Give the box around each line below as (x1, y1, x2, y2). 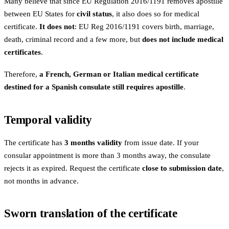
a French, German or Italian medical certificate (39, 70, 199, 79)
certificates (4, 48, 41, 56)
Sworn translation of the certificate (4, 207, 177, 220)
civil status (77, 9, 112, 18)
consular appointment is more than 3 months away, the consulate (4, 151, 211, 159)
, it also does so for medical (112, 9, 199, 18)
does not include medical (142, 35, 223, 43)
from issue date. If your (122, 138, 199, 147)
